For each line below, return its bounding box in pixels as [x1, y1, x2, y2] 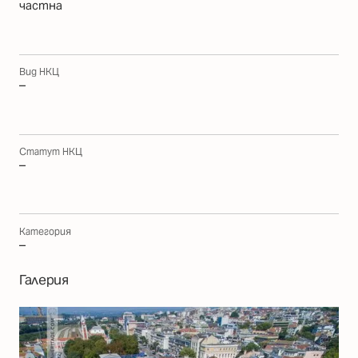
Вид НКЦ [19, 66, 59, 78]
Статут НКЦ [19, 145, 82, 157]
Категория [19, 225, 71, 237]
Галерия [19, 271, 69, 289]
